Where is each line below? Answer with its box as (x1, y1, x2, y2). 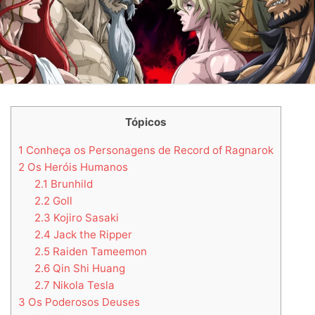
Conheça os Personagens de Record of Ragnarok (23, 143, 274, 157)
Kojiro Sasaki (50, 210, 119, 224)
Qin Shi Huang (49, 261, 125, 275)
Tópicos (125, 115, 167, 129)
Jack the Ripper (50, 227, 132, 241)
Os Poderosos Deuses (25, 295, 140, 309)
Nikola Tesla (49, 278, 115, 292)
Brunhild (47, 176, 93, 191)
